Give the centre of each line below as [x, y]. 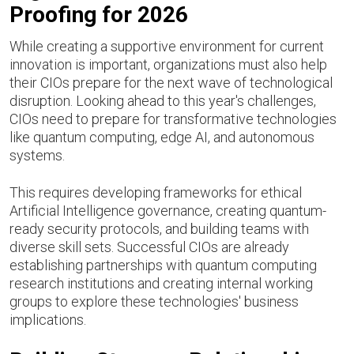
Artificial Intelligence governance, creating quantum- [168, 211]
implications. [48, 320]
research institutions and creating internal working [161, 283]
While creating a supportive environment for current [167, 46]
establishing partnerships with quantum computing [163, 265]
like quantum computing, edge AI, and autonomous [162, 137]
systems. [37, 155]
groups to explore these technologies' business [154, 301]
